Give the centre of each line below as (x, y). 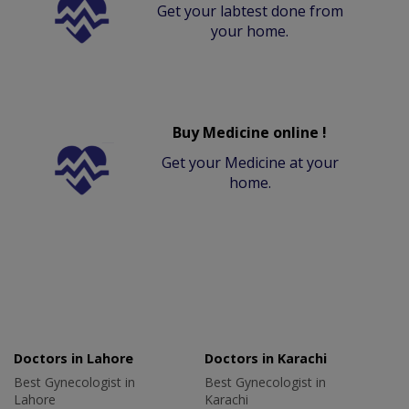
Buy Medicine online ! (250, 132)
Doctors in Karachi (266, 358)
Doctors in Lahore (73, 358)
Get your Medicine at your (250, 162)
